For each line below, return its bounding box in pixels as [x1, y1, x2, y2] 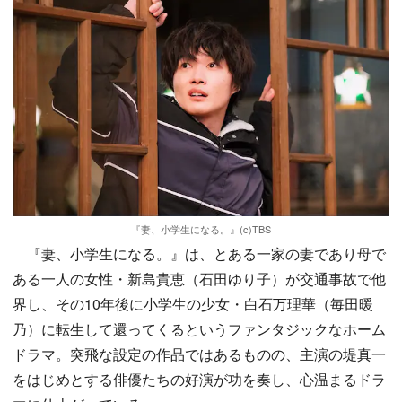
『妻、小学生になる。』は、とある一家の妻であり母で [13, 242, 386, 264]
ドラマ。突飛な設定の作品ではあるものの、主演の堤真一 [13, 343, 386, 364]
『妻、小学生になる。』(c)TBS [131, 221, 271, 236]
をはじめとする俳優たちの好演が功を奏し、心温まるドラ [13, 368, 386, 389]
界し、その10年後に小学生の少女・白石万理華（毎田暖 [13, 293, 373, 314]
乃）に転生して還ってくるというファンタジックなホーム [13, 318, 386, 339]
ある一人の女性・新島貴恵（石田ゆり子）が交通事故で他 [13, 267, 386, 289]
